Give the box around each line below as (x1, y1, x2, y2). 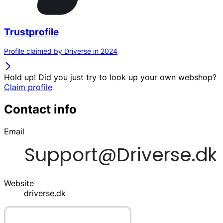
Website (4, 178, 34, 189)
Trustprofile (4, 26, 59, 38)
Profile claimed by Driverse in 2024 (4, 47, 117, 56)
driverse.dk (24, 188, 66, 199)
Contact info (4, 102, 77, 117)
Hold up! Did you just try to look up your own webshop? (4, 72, 217, 83)
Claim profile (4, 82, 52, 93)
